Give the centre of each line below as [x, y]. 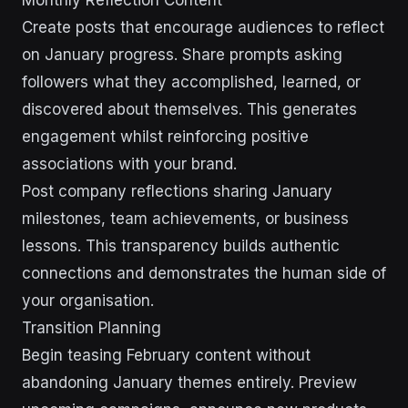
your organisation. [88, 301]
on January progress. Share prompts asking [182, 55]
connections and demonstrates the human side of [204, 273]
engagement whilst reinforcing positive [165, 137]
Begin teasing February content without [166, 355]
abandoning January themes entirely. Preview [189, 382]
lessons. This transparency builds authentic [181, 246]
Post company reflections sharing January [177, 191]
